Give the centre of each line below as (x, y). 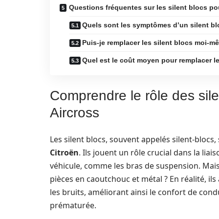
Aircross (75, 113)
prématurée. (73, 205)
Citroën (64, 153)
